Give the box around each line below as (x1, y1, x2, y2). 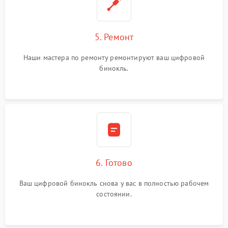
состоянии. (96, 189, 132, 198)
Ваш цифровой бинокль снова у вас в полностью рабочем (19, 179, 209, 188)
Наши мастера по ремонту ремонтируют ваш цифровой (23, 53, 205, 62)
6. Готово (96, 157, 132, 168)
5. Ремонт (94, 31, 134, 43)
